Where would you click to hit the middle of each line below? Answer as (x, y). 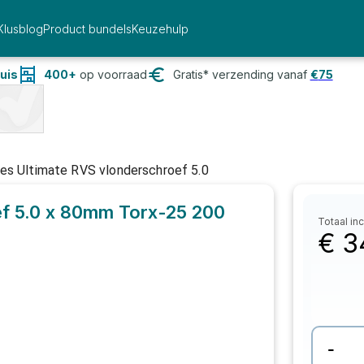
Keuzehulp (160, 28)
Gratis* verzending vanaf (240, 74)
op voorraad (111, 74)
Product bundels (87, 28)
